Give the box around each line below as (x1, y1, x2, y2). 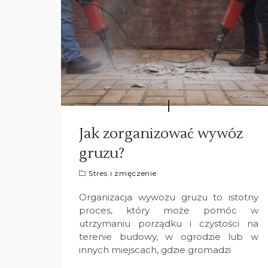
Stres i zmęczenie (88, 168, 157, 178)
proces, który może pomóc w (79, 204, 258, 216)
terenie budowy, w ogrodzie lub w (79, 230, 258, 242)
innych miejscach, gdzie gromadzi (79, 243, 231, 255)
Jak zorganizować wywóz (79, 124, 243, 143)
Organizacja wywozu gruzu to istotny (79, 191, 258, 203)
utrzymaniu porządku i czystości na (79, 217, 258, 229)
